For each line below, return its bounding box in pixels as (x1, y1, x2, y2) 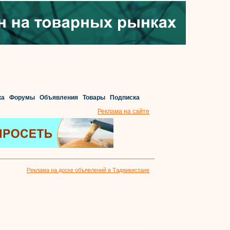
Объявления (39, 94, 78, 101)
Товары (82, 94, 105, 101)
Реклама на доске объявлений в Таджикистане (27, 167, 149, 173)
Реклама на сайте (98, 108, 149, 115)
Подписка (109, 94, 140, 101)
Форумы (9, 94, 35, 101)
